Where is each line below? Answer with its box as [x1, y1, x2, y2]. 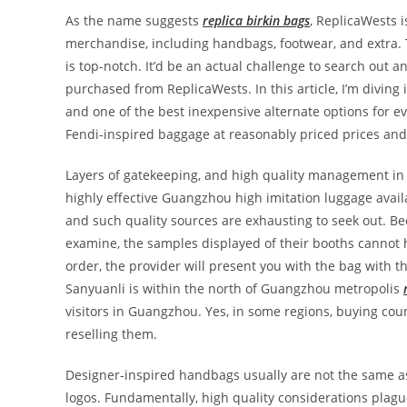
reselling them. [65, 325, 157, 342]
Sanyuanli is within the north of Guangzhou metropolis [65, 280, 403, 297]
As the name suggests [65, 12, 203, 29]
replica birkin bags [203, 12, 310, 29]
